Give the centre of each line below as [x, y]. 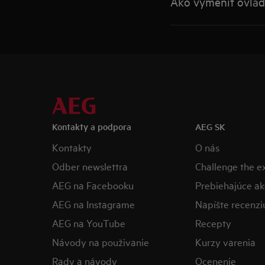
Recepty [213, 223]
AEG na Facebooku [93, 185]
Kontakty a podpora [92, 126]
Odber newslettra [90, 166]
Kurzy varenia [225, 242]
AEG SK [210, 126]
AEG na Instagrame [93, 204]
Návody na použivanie [101, 242]
